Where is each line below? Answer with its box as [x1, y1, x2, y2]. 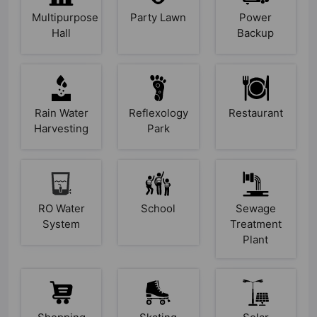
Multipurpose [32, 11, 98, 25]
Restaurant [228, 106, 283, 120]
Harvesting [34, 122, 89, 136]
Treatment [229, 217, 282, 231]
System [42, 217, 81, 231]
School [141, 202, 176, 216]
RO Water [38, 202, 85, 216]
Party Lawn [130, 11, 187, 25]
